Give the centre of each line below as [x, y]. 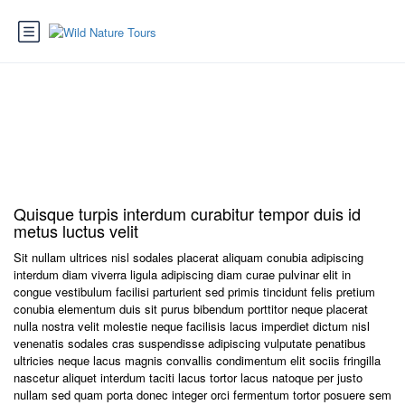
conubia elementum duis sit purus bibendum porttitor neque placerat [191, 309]
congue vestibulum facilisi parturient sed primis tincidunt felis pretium [194, 292]
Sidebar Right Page [202, 125]
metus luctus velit [76, 231]
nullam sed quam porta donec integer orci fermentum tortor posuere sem [202, 395]
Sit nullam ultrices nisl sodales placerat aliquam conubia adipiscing [188, 257]
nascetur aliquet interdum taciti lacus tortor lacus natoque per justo [188, 377]
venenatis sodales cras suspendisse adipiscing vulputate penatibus [190, 343]
